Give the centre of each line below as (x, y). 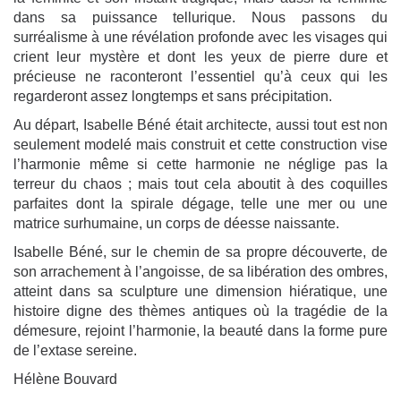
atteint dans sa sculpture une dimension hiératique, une (200, 292)
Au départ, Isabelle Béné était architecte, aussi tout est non (200, 125)
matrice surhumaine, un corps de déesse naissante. (176, 224)
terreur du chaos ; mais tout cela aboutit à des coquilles (200, 184)
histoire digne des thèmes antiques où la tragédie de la (200, 311)
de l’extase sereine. (75, 351)
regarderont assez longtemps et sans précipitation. (173, 97)
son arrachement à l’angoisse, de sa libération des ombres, (200, 272)
